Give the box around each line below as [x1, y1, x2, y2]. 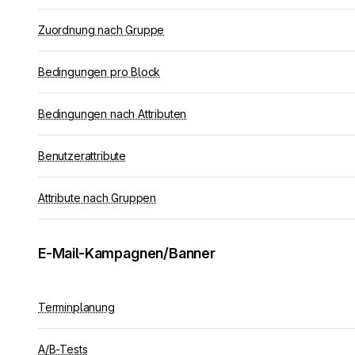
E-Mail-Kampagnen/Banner [38, 245, 216, 261]
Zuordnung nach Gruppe [38, 23, 165, 36]
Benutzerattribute [38, 149, 126, 162]
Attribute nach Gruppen [38, 191, 157, 204]
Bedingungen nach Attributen [38, 107, 187, 120]
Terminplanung [38, 300, 115, 314]
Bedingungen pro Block [38, 65, 161, 78]
